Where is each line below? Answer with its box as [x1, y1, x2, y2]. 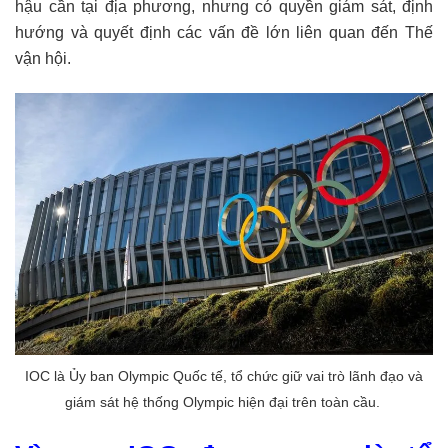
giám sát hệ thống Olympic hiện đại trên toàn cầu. [64, 393, 384, 410]
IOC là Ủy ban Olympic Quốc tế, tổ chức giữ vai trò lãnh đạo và [25, 367, 423, 384]
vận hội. [15, 50, 71, 68]
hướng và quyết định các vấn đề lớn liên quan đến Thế [15, 24, 433, 42]
